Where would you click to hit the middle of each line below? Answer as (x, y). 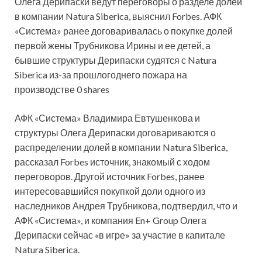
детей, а (194, 46)
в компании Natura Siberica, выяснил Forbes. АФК (118, 16)
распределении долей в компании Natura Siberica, (121, 147)
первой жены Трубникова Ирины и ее (96, 46)
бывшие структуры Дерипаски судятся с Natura (116, 60)
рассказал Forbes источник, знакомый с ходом (112, 162)
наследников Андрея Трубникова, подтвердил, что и (126, 206)
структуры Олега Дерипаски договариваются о (115, 133)
